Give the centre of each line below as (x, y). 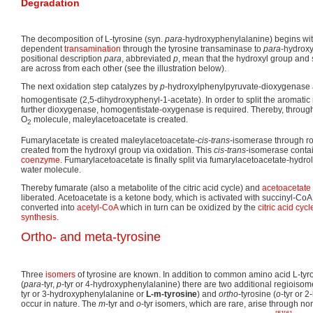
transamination (93, 49)
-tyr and (121, 304)
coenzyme (41, 160)
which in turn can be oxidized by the (188, 208)
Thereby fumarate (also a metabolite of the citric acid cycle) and (141, 188)
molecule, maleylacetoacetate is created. (110, 119)
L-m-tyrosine (172, 294)
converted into (49, 208)
